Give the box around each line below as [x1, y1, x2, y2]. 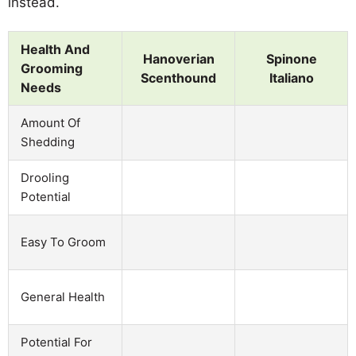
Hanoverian [142, 50, 215, 67]
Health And [21, 41, 90, 57]
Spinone [265, 50, 317, 67]
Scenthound [141, 69, 216, 86]
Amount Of [21, 114, 80, 130]
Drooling [21, 169, 69, 185]
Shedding [21, 133, 75, 149]
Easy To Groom [21, 234, 106, 250]
